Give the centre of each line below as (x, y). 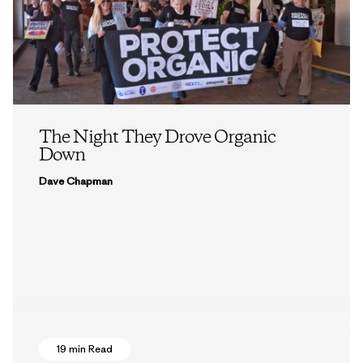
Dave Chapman (76, 181)
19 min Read (85, 348)
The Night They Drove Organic (157, 137)
